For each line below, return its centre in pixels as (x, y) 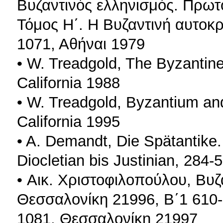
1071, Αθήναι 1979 (81, 44)
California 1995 (68, 121)
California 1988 (68, 82)
